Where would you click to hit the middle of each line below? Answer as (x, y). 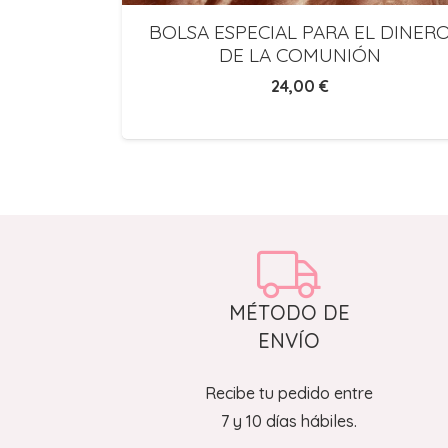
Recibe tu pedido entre (289, 393)
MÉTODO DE (289, 312)
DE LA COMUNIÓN (300, 55)
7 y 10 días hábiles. (289, 421)
